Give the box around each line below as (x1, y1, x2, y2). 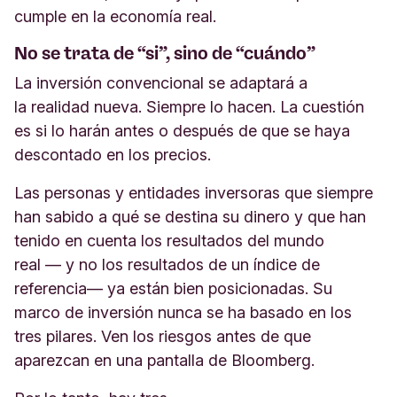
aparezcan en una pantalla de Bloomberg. (14, 351, 319, 370)
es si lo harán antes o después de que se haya (14, 121, 350, 140)
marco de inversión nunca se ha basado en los (14, 303, 352, 322)
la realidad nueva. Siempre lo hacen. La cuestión (14, 97, 364, 116)
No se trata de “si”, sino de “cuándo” (14, 43, 318, 64)
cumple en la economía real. (14, 7, 221, 26)
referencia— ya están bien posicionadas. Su (14, 279, 332, 298)
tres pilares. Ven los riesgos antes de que (14, 327, 311, 346)
